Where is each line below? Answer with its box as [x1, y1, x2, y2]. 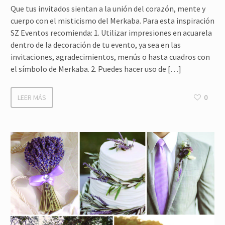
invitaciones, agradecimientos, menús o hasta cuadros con [11, 52, 210, 62]
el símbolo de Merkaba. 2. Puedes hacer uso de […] [11, 64, 181, 74]
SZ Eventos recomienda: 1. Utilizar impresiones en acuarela [11, 28, 212, 38]
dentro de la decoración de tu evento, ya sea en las [11, 40, 181, 50]
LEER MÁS [18, 93, 46, 102]
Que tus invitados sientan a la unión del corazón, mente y [11, 4, 205, 14]
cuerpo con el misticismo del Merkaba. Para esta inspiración [11, 16, 214, 26]
